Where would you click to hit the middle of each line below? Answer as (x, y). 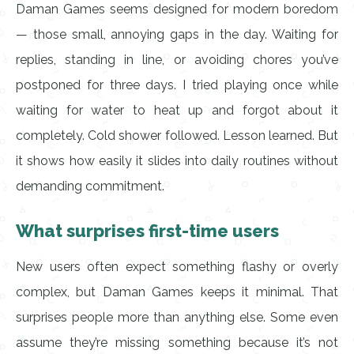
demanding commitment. (90, 186)
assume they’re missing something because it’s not (177, 343)
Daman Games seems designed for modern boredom (177, 9)
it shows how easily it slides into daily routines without (177, 161)
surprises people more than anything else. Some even (177, 317)
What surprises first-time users (147, 231)
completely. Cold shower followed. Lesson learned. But (177, 136)
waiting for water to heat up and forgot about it (177, 110)
